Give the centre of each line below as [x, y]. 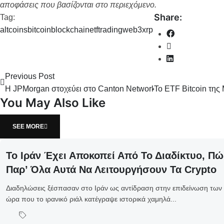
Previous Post [30, 76]
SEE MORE [28, 126]
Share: [168, 17]
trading [110, 30]
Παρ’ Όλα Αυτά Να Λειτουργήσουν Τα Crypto [111, 169]
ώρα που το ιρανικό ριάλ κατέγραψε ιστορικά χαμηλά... [91, 199]
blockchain [70, 30]
